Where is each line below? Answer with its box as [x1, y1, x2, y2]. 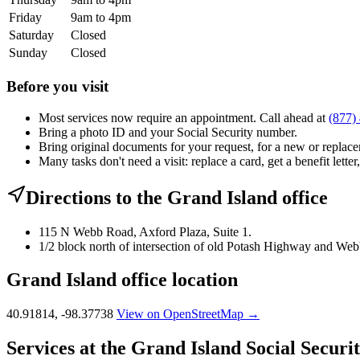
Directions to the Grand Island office [26, 186, 328, 208]
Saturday [9, 28, 54, 43]
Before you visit [6, 77, 108, 95]
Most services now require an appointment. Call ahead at [39, 110, 329, 125]
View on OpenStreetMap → [117, 307, 260, 321]
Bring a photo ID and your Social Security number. [39, 125, 297, 139]
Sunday [9, 46, 47, 60]
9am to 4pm [71, 10, 131, 25]
